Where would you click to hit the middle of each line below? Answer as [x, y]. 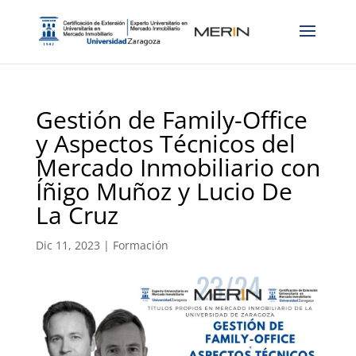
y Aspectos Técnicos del [165, 143]
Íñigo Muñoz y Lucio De [164, 191]
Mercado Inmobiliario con [178, 167]
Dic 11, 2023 [68, 245]
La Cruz [77, 215]
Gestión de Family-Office [171, 120]
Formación [140, 245]
